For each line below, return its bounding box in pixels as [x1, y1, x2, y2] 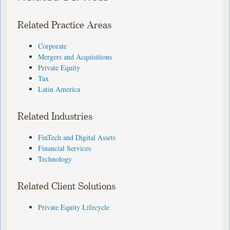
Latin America [38, 84, 81, 94]
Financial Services [38, 143, 91, 153]
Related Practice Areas [17, 20, 112, 31]
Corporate [38, 41, 67, 51]
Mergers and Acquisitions [38, 51, 112, 62]
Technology [38, 154, 72, 164]
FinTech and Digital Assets [38, 132, 116, 142]
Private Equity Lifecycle [38, 202, 110, 212]
